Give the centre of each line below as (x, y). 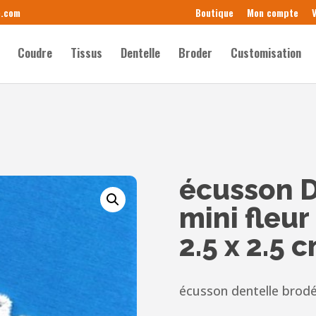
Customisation (266, 53)
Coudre (35, 53)
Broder (196, 53)
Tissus (87, 53)
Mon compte (272, 12)
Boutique (214, 12)
